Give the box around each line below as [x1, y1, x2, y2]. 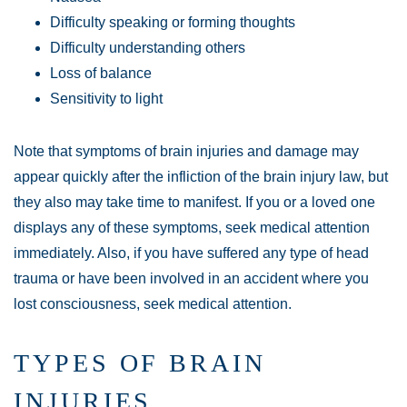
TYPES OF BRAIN [14, 349, 266, 378]
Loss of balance [50, 65, 152, 82]
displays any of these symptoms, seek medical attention [14, 220, 370, 236]
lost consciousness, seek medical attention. [14, 296, 292, 313]
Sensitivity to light [50, 91, 163, 107]
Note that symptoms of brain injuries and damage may [14, 144, 359, 160]
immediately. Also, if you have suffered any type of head [14, 245, 369, 262]
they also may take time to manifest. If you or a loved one [14, 194, 375, 211]
